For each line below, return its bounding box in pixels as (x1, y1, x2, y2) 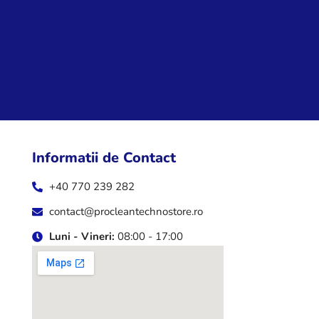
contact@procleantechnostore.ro (48, 204, 203, 219)
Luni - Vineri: (48, 229, 115, 244)
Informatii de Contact (31, 148, 176, 168)
